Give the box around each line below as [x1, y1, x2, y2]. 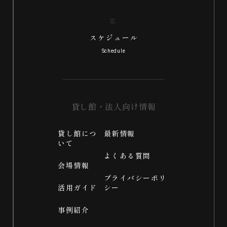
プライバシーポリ [103, 172, 167, 183]
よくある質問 [103, 150, 151, 161]
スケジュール [90, 32, 138, 43]
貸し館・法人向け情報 [71, 100, 156, 112]
